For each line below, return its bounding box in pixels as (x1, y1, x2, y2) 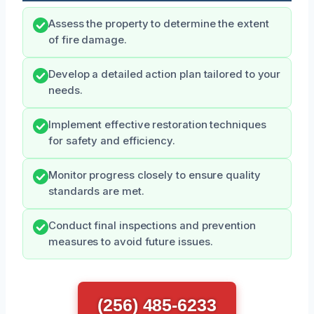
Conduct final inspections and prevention (48, 219, 256, 232)
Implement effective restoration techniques (48, 118, 266, 131)
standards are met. (48, 185, 144, 198)
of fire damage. (48, 34, 127, 46)
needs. (48, 84, 83, 97)
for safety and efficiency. (48, 135, 175, 147)
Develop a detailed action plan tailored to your (48, 68, 281, 81)
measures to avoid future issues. (48, 235, 213, 248)
